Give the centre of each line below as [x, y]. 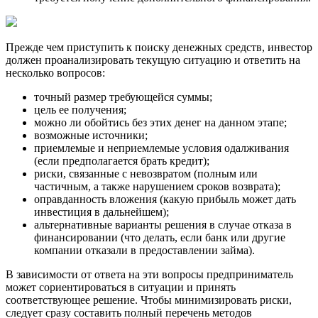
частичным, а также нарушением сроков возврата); [157, 187]
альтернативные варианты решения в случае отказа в [163, 225]
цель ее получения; [80, 110]
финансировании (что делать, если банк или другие [160, 238]
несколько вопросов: [55, 73]
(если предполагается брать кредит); [122, 161]
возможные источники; [91, 136]
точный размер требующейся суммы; [123, 97]
